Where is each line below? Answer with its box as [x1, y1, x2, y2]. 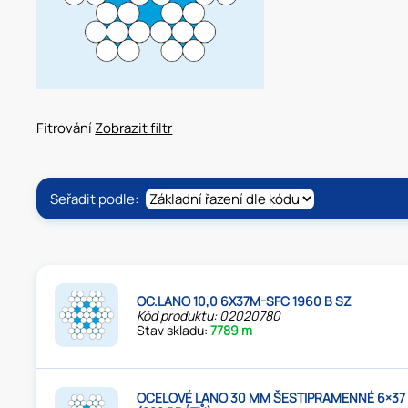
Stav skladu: [137, 321, 211, 340]
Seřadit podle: [50, 189, 142, 209]
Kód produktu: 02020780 [137, 307, 281, 325]
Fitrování [36, 117, 96, 138]
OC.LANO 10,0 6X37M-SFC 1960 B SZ [137, 292, 352, 311]
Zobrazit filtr [95, 117, 173, 138]
